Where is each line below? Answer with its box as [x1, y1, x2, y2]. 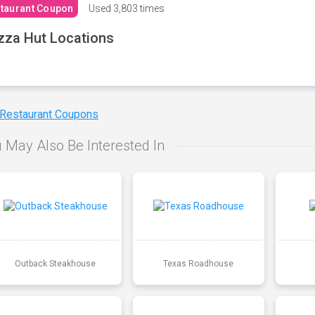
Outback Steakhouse [15, 258, 96, 269]
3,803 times [110, 3, 165, 14]
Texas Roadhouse [163, 258, 234, 269]
